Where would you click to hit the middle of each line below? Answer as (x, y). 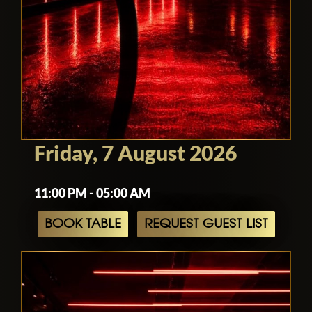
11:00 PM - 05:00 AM (92, 193)
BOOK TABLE (83, 225)
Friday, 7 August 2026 (135, 153)
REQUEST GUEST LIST (206, 225)
